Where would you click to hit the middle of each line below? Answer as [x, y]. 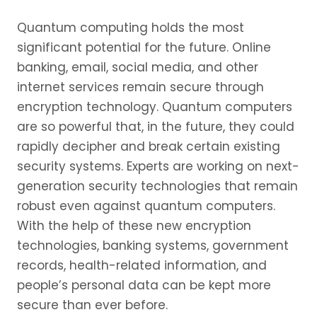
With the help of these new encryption [134, 225]
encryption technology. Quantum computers [155, 106]
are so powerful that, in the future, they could [156, 126]
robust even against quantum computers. [146, 206]
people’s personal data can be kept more [144, 285]
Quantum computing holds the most [131, 27]
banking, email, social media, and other [138, 67]
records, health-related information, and [142, 265]
